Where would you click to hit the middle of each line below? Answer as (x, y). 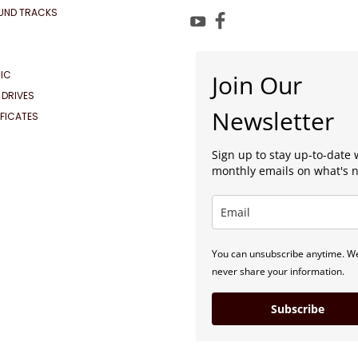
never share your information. (278, 272)
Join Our (257, 86)
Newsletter (273, 121)
